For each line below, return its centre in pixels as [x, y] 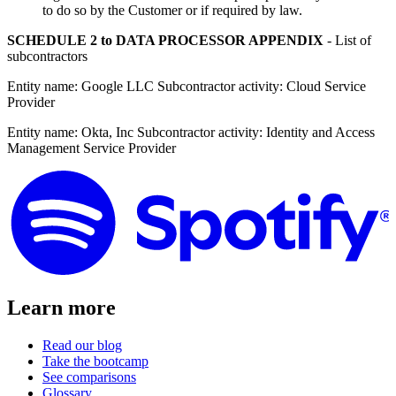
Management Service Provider [91, 148]
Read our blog [82, 345]
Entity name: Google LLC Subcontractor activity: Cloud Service [187, 86]
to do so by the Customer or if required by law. [172, 10]
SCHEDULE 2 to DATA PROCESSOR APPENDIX [165, 40]
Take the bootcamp [95, 361]
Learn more [61, 307]
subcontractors [47, 56]
